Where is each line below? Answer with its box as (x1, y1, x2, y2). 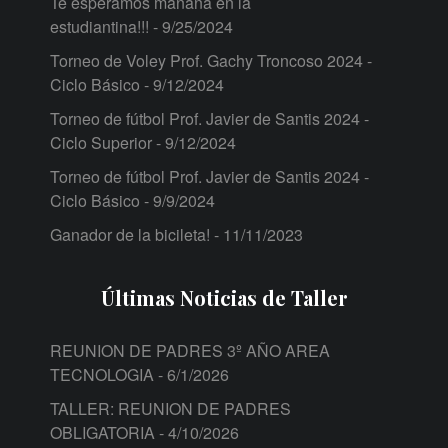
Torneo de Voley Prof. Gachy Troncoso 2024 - (50, 48, 372, 72)
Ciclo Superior (50, 130, 152, 154)
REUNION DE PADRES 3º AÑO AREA (50, 338, 330, 362)
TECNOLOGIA (50, 362, 154, 386)
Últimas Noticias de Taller (100, 283, 348, 311)
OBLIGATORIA (50, 420, 155, 444)
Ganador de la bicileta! (50, 222, 210, 246)
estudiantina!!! (50, 14, 149, 38)
